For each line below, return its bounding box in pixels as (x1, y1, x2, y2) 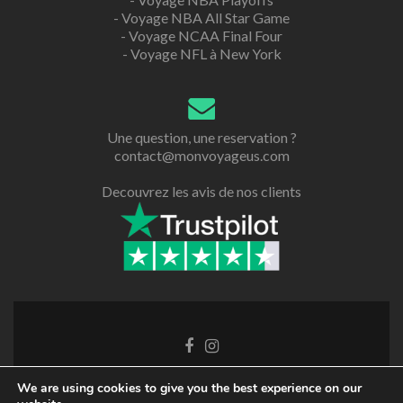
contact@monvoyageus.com (113, 146, 290, 164)
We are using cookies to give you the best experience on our (17, 380, 362, 397)
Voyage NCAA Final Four (129, 26, 282, 44)
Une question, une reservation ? (106, 128, 297, 146)
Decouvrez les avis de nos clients (102, 182, 301, 200)
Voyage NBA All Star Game (121, 8, 290, 26)
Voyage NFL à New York (130, 44, 282, 62)
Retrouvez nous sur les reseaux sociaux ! (79, 381, 324, 399)
